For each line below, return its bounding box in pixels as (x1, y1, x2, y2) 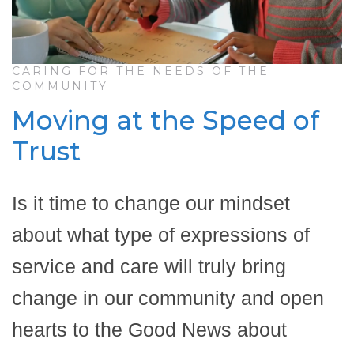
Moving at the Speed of (12, 104, 319, 136)
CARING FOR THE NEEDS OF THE (12, 63, 269, 78)
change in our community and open (12, 286, 324, 309)
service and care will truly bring (12, 254, 286, 277)
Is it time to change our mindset (12, 191, 290, 214)
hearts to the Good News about (12, 318, 287, 341)
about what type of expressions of (12, 223, 310, 246)
